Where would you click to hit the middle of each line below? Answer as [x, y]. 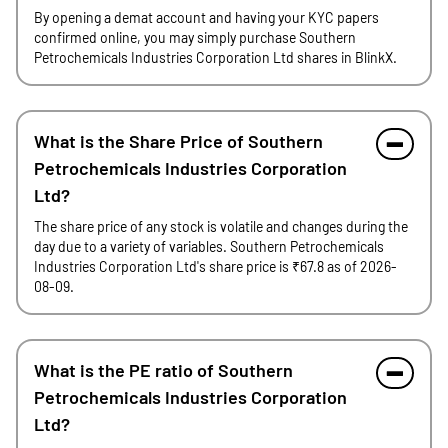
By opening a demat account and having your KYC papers [206, 17]
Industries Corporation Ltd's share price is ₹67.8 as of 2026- [215, 266]
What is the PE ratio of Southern [163, 370]
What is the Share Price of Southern [178, 141]
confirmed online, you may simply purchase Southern [195, 37]
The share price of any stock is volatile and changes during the [221, 226]
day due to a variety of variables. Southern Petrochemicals [209, 246]
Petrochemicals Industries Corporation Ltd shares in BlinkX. [215, 57]
